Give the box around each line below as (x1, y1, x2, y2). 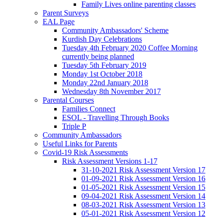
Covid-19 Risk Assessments (43, 148, 128, 157)
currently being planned (62, 52, 134, 61)
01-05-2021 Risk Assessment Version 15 (81, 183, 205, 192)
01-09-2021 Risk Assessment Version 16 (81, 174, 205, 183)
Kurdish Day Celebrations (62, 35, 142, 44)
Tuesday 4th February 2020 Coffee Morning (62, 44, 198, 52)
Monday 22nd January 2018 (62, 78, 148, 87)
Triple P (62, 122, 86, 131)
